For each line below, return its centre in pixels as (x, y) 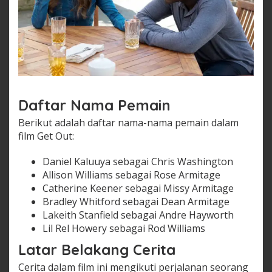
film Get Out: (46, 136)
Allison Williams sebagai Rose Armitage (131, 175)
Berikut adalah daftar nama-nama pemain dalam (128, 122)
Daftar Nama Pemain (94, 105)
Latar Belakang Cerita (97, 250)
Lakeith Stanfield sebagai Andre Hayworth (138, 215)
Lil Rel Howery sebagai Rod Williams (124, 228)
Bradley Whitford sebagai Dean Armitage (136, 201)
